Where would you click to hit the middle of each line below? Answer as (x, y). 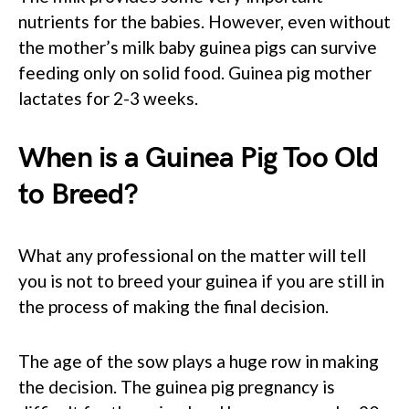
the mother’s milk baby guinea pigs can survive (198, 47)
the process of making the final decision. (173, 306)
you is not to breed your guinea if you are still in (201, 280)
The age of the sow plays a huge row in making (199, 361)
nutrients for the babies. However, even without (204, 21)
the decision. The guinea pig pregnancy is (177, 386)
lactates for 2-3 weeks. (108, 98)
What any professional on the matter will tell (192, 255)
